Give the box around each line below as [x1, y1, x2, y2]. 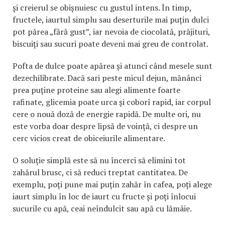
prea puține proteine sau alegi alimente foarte [13, 84, 180, 96]
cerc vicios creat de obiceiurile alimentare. [13, 133, 165, 144]
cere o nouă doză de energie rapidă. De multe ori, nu [13, 108, 201, 120]
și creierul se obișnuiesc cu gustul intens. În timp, [13, 2, 191, 14]
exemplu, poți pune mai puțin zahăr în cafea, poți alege [13, 179, 212, 190]
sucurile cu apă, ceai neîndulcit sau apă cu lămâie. [13, 203, 192, 214]
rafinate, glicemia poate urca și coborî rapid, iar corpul [13, 96, 211, 108]
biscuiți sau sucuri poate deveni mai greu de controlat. [13, 38, 208, 50]
